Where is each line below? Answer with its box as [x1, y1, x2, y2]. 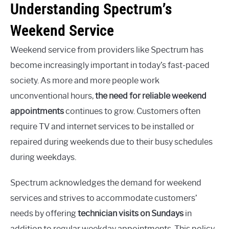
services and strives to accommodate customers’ [10, 193, 197, 203]
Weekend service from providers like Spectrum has [10, 45, 203, 55]
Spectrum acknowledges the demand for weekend [10, 178, 201, 188]
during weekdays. [10, 152, 76, 162]
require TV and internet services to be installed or [10, 122, 194, 131]
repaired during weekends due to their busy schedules [10, 137, 213, 147]
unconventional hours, [10, 91, 95, 101]
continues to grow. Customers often [64, 106, 200, 116]
